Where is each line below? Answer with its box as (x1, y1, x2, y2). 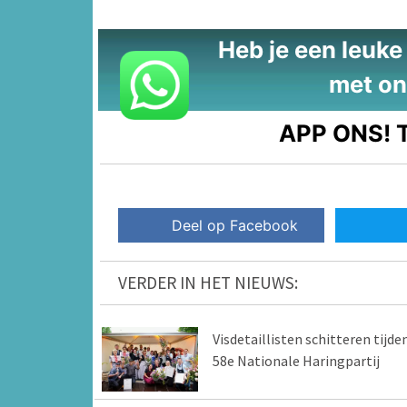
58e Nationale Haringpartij (212, 352, 380, 371)
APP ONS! (279, 118, 392, 147)
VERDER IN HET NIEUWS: (118, 272, 298, 294)
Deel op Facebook (172, 216, 299, 235)
